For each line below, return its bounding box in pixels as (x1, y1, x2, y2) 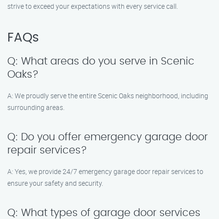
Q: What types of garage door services (7, 208, 200, 218)
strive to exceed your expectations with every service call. (7, 1, 178, 11)
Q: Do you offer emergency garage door (7, 132, 208, 142)
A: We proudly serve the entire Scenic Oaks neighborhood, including (7, 91, 208, 100)
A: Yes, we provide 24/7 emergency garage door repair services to (7, 167, 203, 176)
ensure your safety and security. (7, 178, 103, 188)
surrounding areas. (7, 103, 65, 112)
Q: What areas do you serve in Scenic (7, 56, 195, 66)
